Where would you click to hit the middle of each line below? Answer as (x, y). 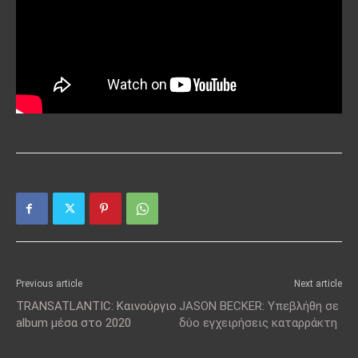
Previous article (49, 284)
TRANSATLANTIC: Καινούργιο (96, 306)
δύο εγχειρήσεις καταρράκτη (258, 323)
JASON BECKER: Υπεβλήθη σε (259, 306)
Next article (318, 284)
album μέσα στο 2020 (74, 323)
